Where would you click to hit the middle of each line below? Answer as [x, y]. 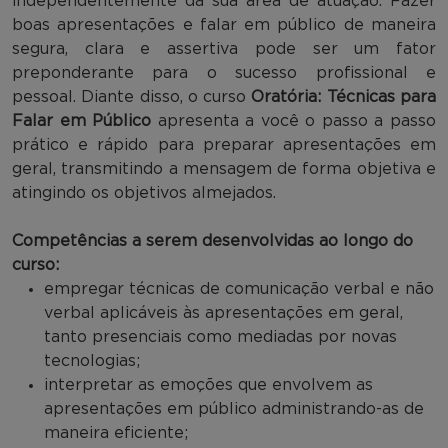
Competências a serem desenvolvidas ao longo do [212, 240]
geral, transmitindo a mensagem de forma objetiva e [224, 168]
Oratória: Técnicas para [344, 96]
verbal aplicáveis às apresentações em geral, [223, 312]
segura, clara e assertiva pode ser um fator [224, 48]
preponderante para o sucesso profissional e [224, 72]
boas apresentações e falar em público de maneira [224, 24]
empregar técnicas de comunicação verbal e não [239, 288]
